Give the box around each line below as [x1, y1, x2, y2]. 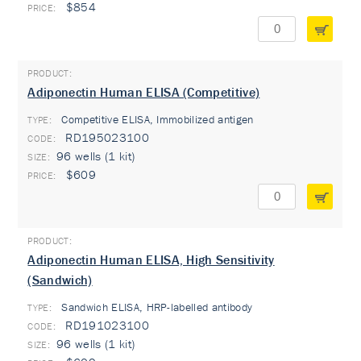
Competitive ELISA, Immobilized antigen [58, 112, 254, 127]
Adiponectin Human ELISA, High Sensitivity [27, 251, 275, 268]
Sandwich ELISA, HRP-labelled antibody [58, 300, 253, 314]
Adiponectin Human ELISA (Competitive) [27, 84, 260, 100]
